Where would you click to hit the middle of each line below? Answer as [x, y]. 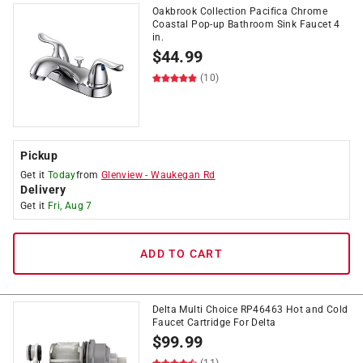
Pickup [39, 156]
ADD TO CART [181, 254]
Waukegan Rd [183, 175]
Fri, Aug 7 [70, 206]
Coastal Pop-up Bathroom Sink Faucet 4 [246, 24]
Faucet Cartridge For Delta [214, 322]
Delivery [43, 190]
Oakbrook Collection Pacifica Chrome [240, 11]
